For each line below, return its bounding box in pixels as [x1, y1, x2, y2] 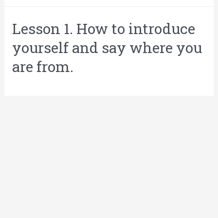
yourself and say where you [12, 38, 202, 57]
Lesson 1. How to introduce [12, 19, 196, 38]
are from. [12, 57, 74, 76]
